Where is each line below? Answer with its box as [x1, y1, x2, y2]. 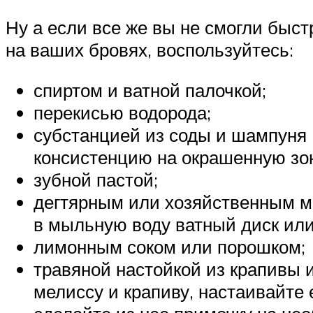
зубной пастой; [34, 168, 158, 191]
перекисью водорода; [34, 101, 211, 124]
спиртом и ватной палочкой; [34, 78, 266, 101]
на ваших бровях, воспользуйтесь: [6, 38, 293, 61]
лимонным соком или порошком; [34, 235, 305, 258]
